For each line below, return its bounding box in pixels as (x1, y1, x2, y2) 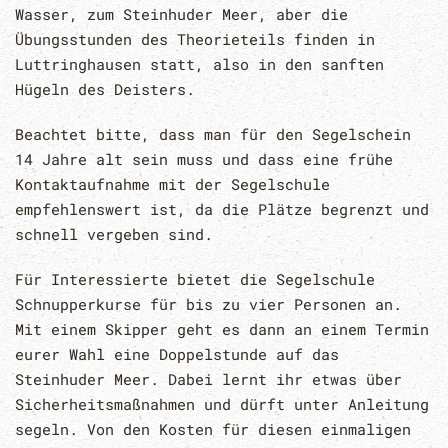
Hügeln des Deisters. (15, 79, 195, 100)
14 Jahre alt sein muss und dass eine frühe (15, 149, 393, 170)
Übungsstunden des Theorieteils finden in (15, 29, 375, 50)
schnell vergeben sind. (15, 224, 213, 245)
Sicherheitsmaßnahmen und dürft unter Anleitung (15, 394, 429, 415)
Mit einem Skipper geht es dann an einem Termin (15, 319, 429, 340)
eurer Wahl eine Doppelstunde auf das (15, 344, 339, 365)
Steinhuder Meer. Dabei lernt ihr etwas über (15, 369, 402, 390)
